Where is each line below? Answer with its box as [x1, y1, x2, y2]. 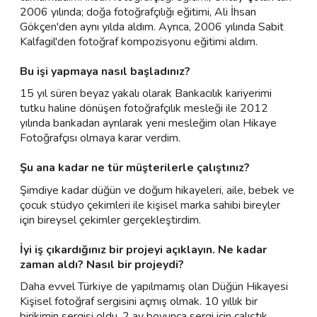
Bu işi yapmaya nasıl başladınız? [20, 63, 190, 79]
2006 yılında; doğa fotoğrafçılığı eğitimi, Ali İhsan [20, 4, 256, 20]
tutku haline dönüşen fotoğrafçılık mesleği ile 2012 [20, 100, 268, 116]
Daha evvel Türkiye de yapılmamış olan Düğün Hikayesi [20, 279, 288, 294]
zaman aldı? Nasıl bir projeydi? [20, 256, 184, 272]
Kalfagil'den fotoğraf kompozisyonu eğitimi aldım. [20, 33, 258, 50]
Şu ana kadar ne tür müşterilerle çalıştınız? [20, 160, 250, 175]
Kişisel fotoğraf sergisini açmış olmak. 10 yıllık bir [20, 294, 258, 309]
